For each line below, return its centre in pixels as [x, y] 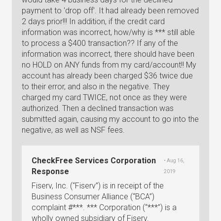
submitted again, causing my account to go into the [110, 119]
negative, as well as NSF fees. [73, 130]
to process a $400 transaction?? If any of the [100, 43]
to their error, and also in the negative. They [96, 87]
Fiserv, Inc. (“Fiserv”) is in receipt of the [98, 186]
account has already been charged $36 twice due [107, 76]
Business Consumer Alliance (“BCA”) [93, 197]
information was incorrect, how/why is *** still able [108, 32]
